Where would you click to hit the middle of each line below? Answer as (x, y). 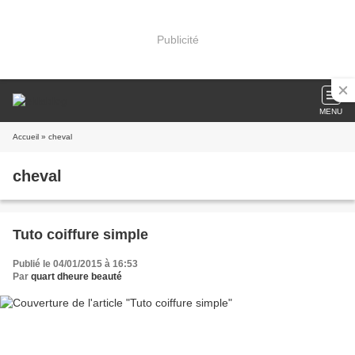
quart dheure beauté (76, 277)
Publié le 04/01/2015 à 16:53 (75, 264)
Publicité (177, 39)
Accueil (26, 137)
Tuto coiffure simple (80, 235)
